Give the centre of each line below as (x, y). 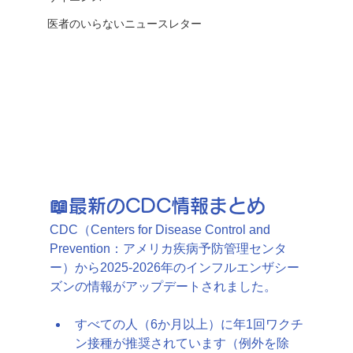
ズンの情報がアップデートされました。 (163, 286)
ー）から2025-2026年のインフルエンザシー (174, 267)
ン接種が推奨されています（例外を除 (182, 343)
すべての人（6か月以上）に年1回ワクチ (189, 324)
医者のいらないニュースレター (124, 23)
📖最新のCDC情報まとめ (157, 205)
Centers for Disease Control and (182, 229)
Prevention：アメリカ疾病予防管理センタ (168, 248)
